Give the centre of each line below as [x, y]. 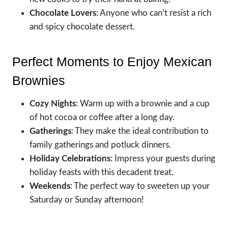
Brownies [39, 81]
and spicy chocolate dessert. [82, 26]
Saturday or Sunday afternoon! [87, 199]
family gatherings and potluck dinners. [100, 145]
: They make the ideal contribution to [140, 131]
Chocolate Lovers [63, 13]
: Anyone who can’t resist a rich [154, 13]
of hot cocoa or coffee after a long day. [102, 117]
